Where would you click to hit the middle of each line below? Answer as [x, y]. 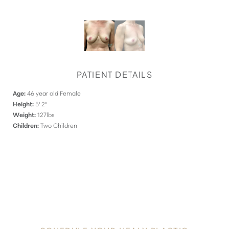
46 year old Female [53, 93]
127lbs [45, 114]
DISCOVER [114, 191]
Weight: [24, 114]
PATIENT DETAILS [114, 74]
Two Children [58, 125]
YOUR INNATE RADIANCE [114, 209]
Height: [23, 103]
